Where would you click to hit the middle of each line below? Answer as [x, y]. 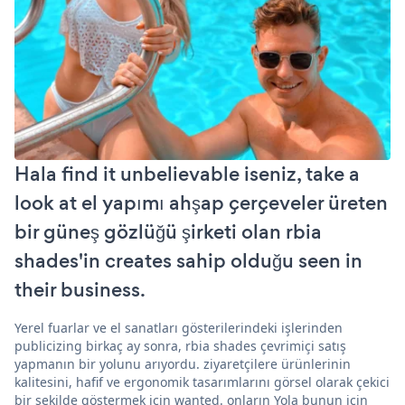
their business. [80, 289]
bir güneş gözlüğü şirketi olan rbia [168, 231]
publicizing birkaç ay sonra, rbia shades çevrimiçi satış [180, 345]
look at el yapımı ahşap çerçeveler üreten [201, 202]
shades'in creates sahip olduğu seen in [188, 260]
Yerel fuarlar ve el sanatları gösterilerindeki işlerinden [179, 327]
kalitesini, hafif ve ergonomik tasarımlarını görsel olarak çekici [202, 381]
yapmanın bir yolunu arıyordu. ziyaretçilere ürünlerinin [183, 363]
